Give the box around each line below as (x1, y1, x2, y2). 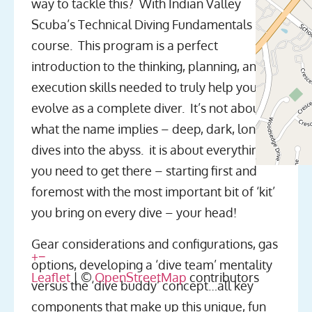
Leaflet (31, 269, 70, 285)
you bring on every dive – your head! (31, 205, 240, 221)
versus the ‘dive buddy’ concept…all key (31, 277, 253, 293)
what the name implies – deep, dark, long (31, 121, 263, 137)
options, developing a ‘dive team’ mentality (31, 256, 272, 272)
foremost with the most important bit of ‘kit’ (31, 184, 275, 200)
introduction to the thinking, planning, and (31, 58, 264, 75)
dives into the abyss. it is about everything (31, 142, 265, 158)
